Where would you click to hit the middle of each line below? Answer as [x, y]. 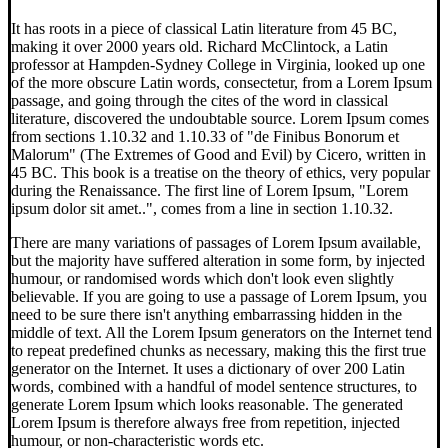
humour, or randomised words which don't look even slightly [202, 278]
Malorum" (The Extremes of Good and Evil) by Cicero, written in [218, 154]
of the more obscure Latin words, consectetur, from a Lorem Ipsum [221, 82]
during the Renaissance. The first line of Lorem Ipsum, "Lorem [209, 190]
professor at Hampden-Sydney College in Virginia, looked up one [218, 64]
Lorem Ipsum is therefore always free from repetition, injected [205, 422]
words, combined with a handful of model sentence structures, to [214, 386]
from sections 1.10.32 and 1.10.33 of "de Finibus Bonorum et [205, 136]
